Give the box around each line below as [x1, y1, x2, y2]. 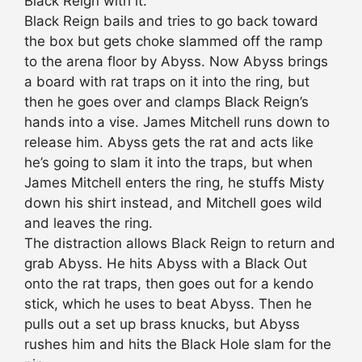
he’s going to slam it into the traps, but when [24, 154, 313, 171]
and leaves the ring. [24, 215, 153, 232]
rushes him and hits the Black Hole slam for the [24, 336, 331, 353]
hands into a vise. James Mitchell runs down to [24, 114, 330, 131]
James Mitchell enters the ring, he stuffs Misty [24, 175, 324, 192]
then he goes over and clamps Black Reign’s [24, 94, 309, 111]
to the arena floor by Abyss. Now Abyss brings [24, 53, 328, 70]
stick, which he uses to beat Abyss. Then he [24, 296, 312, 313]
